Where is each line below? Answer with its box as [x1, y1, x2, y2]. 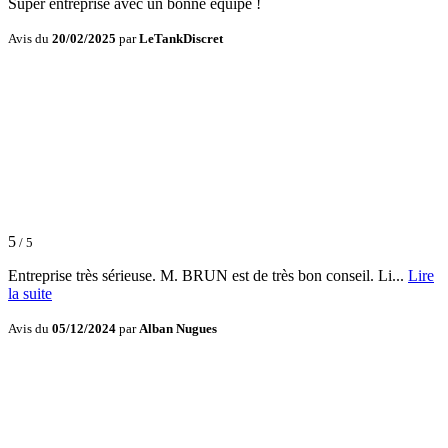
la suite [8, 285, 52, 303]
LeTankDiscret [139, 31, 223, 47]
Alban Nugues [139, 321, 217, 337]
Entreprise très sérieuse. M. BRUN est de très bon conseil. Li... [8, 267, 408, 285]
